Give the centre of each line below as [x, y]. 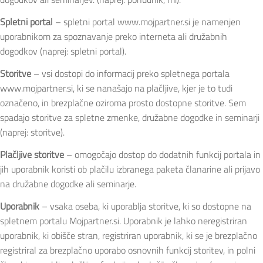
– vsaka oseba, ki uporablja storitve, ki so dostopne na [145, 206]
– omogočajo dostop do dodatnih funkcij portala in [162, 154]
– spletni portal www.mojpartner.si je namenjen [147, 22]
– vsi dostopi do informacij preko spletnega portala [130, 73]
